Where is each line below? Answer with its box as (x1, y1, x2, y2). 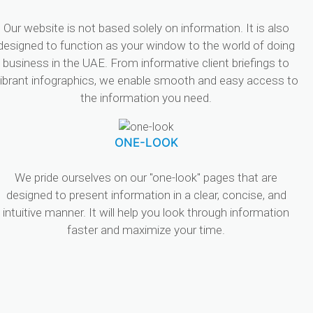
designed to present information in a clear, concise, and (6, 188, 286, 203)
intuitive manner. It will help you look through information (3, 205, 289, 220)
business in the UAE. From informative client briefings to (3, 56, 289, 71)
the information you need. (80, 91, 212, 105)
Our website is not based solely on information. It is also (3, 21, 289, 36)
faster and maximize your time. (67, 223, 225, 238)
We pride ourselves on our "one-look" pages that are (15, 170, 277, 185)
